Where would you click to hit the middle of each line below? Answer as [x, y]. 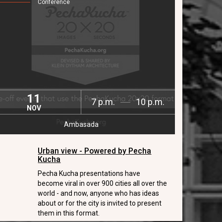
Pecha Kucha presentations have [89, 173]
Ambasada [81, 124]
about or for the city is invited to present [100, 203]
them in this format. [69, 213]
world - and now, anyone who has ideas [99, 193]
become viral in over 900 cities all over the [103, 183]
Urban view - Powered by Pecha [95, 151]
